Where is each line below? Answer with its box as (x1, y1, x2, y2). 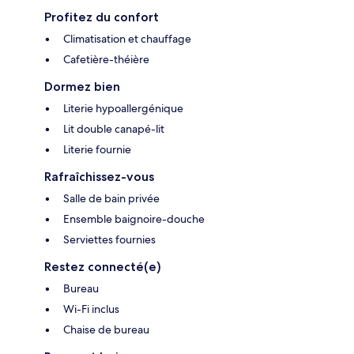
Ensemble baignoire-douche (63, 212, 205, 227)
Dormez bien (44, 79, 120, 95)
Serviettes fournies (63, 232, 156, 247)
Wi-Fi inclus (63, 302, 119, 317)
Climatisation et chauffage (63, 32, 191, 47)
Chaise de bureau (63, 322, 149, 337)
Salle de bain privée (63, 191, 160, 206)
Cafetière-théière (63, 52, 149, 67)
